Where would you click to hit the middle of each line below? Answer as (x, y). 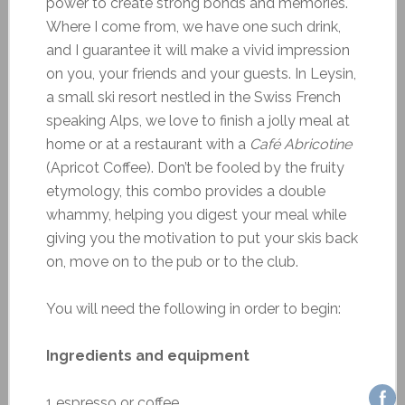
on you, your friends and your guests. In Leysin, (201, 73)
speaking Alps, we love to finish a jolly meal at (198, 120)
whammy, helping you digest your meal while (196, 214)
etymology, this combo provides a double (185, 191)
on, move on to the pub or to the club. (172, 261)
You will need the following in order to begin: (193, 308)
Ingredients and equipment (147, 355)
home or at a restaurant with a (147, 144)
